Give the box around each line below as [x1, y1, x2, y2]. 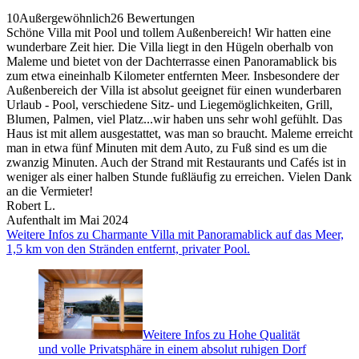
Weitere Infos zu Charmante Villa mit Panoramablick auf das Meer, [6, 227, 344, 241]
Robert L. [6, 198, 55, 212]
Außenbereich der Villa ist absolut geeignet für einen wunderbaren [6, 83, 341, 97]
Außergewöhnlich [19, 10, 111, 25]
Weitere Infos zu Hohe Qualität [143, 327, 300, 341]
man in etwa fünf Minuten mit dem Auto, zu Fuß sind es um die [6, 140, 327, 155]
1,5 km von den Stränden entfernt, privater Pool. [6, 241, 250, 256]
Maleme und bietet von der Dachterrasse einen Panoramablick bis [6, 54, 337, 68]
